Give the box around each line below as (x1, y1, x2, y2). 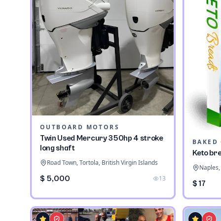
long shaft (40, 143, 75, 152)
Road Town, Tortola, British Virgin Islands (47, 158, 158, 167)
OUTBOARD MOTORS (40, 122, 119, 131)
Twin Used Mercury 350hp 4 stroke (40, 133, 163, 143)
